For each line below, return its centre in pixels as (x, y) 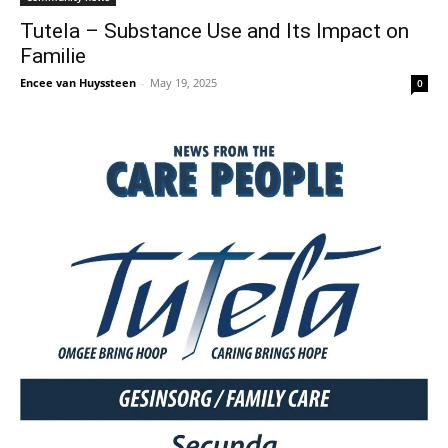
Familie (53, 56)
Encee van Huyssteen (78, 82)
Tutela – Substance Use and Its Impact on (214, 31)
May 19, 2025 (183, 82)
